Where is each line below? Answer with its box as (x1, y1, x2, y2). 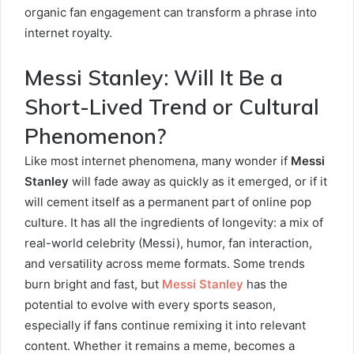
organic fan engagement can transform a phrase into (24, 5, 317, 20)
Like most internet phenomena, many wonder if (24, 153, 291, 168)
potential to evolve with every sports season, (24, 297, 276, 312)
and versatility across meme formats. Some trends (24, 256, 305, 271)
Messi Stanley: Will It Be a (24, 64, 283, 91)
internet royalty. (24, 25, 112, 40)
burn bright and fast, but (24, 277, 162, 292)
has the (243, 277, 288, 292)
